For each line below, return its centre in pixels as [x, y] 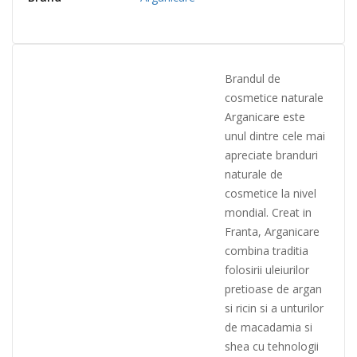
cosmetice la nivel [271, 194]
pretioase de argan [273, 289]
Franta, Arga [257, 232]
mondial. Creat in [268, 213]
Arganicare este [265, 117]
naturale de [254, 175]
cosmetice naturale [274, 98]
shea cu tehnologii [272, 347]
